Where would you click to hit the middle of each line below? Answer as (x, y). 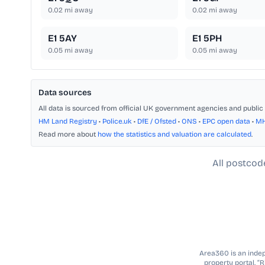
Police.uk (117, 122)
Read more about (68, 135)
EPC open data (226, 122)
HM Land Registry (68, 122)
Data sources (65, 93)
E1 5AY (62, 38)
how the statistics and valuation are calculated (174, 135)
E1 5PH (207, 38)
